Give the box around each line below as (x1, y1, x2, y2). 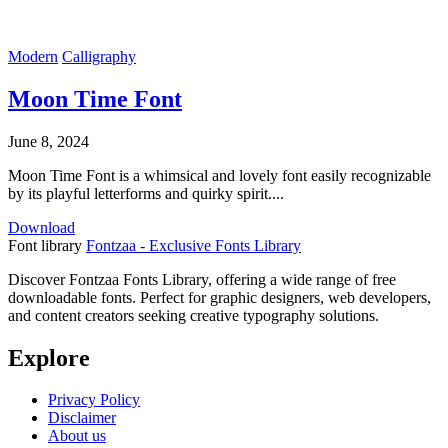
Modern (8, 47, 58, 65)
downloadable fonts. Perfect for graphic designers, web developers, (8, 288, 431, 306)
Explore (8, 344, 90, 371)
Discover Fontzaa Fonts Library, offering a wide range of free (8, 270, 396, 288)
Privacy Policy (48, 391, 140, 409)
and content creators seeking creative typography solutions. (8, 306, 379, 324)
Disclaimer (48, 409, 116, 427)
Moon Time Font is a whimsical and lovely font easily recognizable (8, 166, 431, 184)
